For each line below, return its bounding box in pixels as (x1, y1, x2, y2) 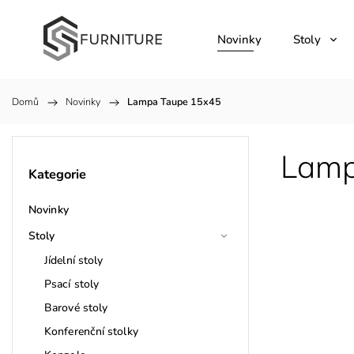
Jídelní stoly (44, 252, 104, 268)
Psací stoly (44, 276, 100, 292)
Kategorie (28, 165, 86, 184)
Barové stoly (44, 299, 108, 315)
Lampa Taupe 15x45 (127, 95, 221, 108)
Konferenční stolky (44, 323, 138, 339)
